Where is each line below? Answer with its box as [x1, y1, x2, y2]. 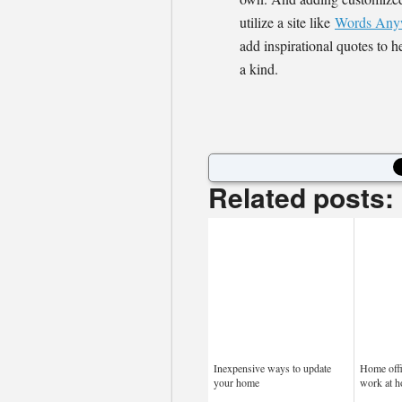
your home [214, 375, 259, 389]
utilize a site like [240, 13, 335, 31]
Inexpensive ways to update [214, 361, 331, 375]
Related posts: [208, 178, 394, 216]
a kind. [240, 59, 278, 78]
